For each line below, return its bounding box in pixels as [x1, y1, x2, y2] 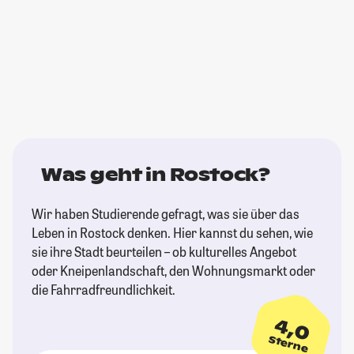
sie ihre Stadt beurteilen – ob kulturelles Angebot [32, 243, 296, 261]
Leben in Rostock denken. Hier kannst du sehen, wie [32, 224, 313, 242]
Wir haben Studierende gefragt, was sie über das [32, 205, 299, 223]
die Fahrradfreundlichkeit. [32, 281, 175, 299]
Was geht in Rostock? [41, 164, 270, 186]
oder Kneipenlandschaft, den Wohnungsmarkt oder [32, 262, 315, 280]
